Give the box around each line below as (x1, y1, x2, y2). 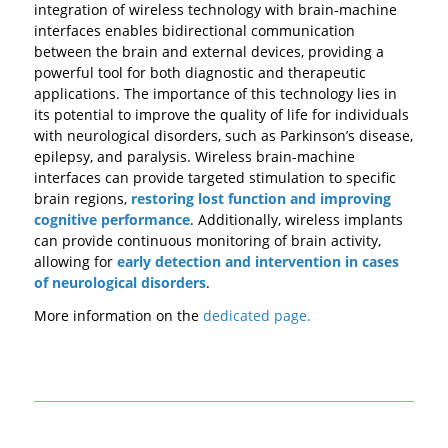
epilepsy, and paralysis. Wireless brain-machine (33, 147, 355, 167)
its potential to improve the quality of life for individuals (33, 105, 409, 125)
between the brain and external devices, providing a (33, 42, 384, 62)
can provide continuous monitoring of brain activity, (33, 231, 381, 251)
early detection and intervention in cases (116, 252, 399, 272)
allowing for (33, 252, 117, 272)
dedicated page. (198, 306, 311, 326)
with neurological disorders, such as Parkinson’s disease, (33, 126, 413, 146)
